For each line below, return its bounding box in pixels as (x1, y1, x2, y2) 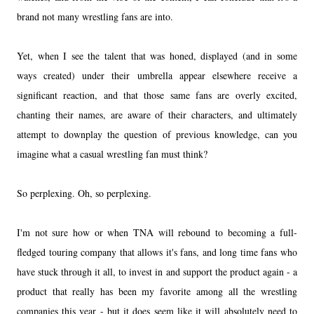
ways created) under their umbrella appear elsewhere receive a (17, 68, 297, 82)
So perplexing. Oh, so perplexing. (17, 186, 155, 200)
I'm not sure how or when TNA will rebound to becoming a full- (17, 225, 297, 239)
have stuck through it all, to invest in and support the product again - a (17, 264, 297, 278)
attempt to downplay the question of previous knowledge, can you (17, 127, 297, 141)
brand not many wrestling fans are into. (17, 9, 173, 23)
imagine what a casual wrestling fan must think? (17, 146, 211, 161)
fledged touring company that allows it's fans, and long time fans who (17, 245, 297, 259)
